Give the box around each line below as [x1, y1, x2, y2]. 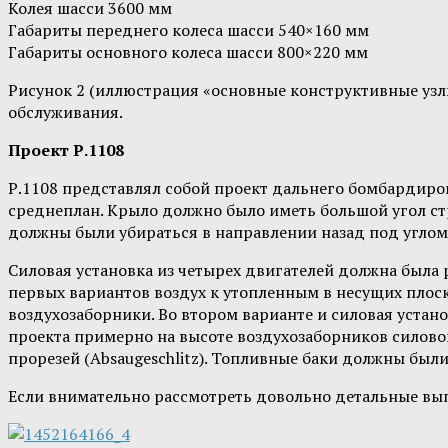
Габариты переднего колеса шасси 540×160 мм [8, 19, 369, 42]
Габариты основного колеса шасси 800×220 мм [8, 41, 368, 64]
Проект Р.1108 [8, 139, 124, 162]
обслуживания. [8, 101, 123, 124]
